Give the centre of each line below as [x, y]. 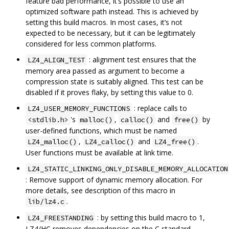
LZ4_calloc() [109, 142]
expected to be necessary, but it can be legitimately [110, 33]
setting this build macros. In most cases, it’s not [104, 22]
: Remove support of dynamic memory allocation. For [114, 180]
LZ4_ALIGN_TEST [56, 60]
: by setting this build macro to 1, [150, 218]
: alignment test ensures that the [142, 60]
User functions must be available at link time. [99, 153]
